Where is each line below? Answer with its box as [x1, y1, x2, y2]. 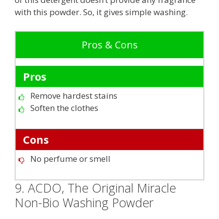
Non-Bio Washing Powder [15, 194, 153, 211]
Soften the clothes [30, 102, 98, 113]
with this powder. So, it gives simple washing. [15, 6, 188, 18]
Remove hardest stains [30, 89, 117, 101]
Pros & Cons [81, 38, 138, 51]
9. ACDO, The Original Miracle [15, 179, 176, 196]
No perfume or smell [30, 153, 110, 164]
